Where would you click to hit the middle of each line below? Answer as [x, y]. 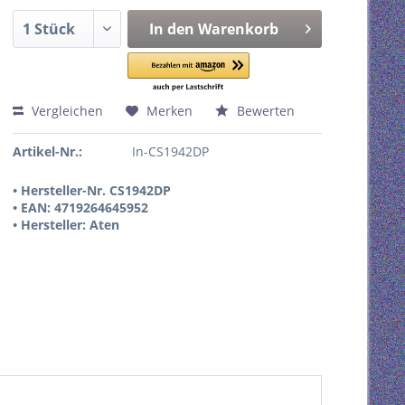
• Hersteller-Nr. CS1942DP [92, 190]
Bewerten [264, 111]
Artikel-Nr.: [47, 151]
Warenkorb [238, 29]
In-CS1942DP [170, 151]
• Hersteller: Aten [66, 225]
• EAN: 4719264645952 [80, 207]
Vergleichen [66, 111]
